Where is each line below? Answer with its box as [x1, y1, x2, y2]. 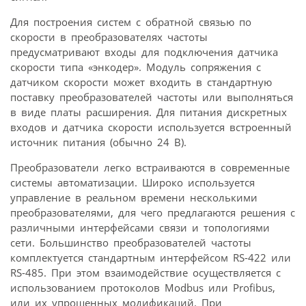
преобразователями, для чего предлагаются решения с [10, 205, 295, 219]
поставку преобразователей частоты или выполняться [10, 89, 293, 104]
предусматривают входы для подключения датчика [10, 44, 278, 59]
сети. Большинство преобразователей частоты [10, 235, 251, 249]
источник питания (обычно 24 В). [10, 135, 186, 149]
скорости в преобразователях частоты [10, 29, 208, 44]
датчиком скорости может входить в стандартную [10, 74, 272, 89]
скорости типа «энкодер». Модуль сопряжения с [10, 59, 261, 74]
